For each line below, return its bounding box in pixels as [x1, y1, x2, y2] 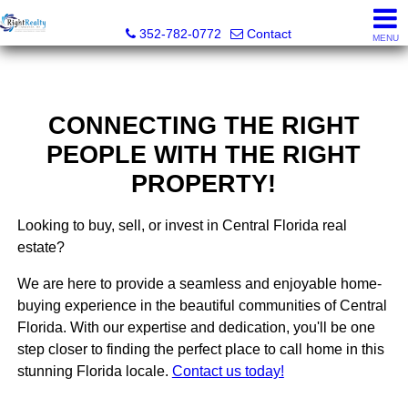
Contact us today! [171, 363, 284, 380]
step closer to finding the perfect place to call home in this [16, 342, 384, 358]
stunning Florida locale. [16, 363, 172, 380]
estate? [16, 240, 65, 256]
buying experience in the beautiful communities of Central [16, 298, 387, 314]
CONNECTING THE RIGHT [47, 111, 360, 140]
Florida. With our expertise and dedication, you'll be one [16, 320, 375, 336]
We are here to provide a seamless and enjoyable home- [16, 276, 382, 292]
